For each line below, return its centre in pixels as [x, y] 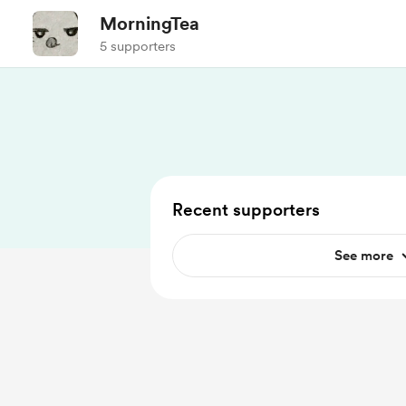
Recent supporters [246, 210]
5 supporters [138, 46]
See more [363, 256]
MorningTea [150, 24]
